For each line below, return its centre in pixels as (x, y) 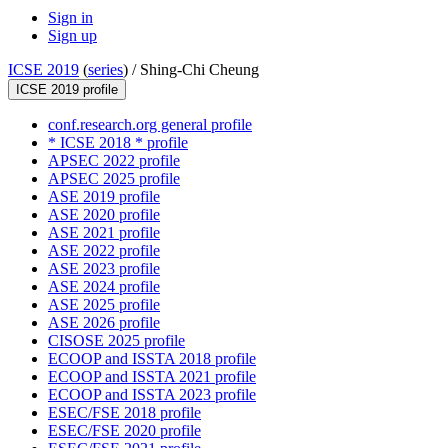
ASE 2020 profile (104, 215)
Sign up (72, 36)
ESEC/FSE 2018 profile (124, 413)
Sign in (70, 18)
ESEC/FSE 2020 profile (124, 431)
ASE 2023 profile (104, 269)
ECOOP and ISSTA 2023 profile (152, 395)
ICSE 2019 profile (67, 90)
